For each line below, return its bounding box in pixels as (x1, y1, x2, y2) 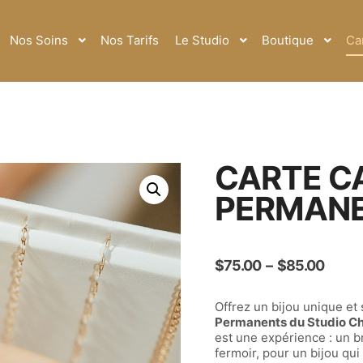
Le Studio (175, 32, 229, 48)
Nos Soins (10, 32, 68, 48)
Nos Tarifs (100, 32, 159, 48)
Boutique (262, 32, 314, 48)
